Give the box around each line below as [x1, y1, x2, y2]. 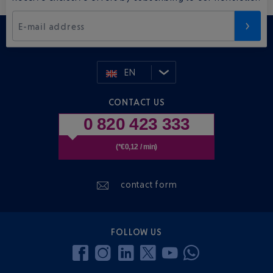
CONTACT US [108, 97, 165, 108]
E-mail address [18, 21, 85, 32]
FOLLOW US [111, 226, 162, 237]
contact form [121, 179, 177, 190]
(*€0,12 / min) [116, 143, 157, 152]
